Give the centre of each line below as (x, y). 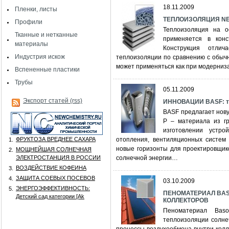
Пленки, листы (36, 9)
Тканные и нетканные (46, 35)
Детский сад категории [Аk (50, 196)
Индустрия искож (40, 57)
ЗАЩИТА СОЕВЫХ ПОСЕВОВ (55, 178)
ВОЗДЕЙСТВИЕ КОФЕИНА (51, 168)
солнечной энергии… (147, 158)
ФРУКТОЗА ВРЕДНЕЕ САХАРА (56, 139)
